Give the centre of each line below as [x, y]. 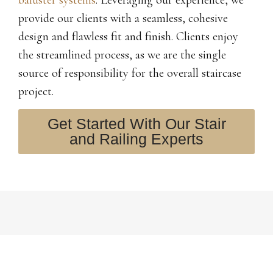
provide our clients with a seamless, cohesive [123, 18]
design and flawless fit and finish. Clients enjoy [128, 36]
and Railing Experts [136, 139]
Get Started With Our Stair [136, 124]
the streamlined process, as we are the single [122, 55]
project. [36, 91]
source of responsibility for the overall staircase [130, 73]
